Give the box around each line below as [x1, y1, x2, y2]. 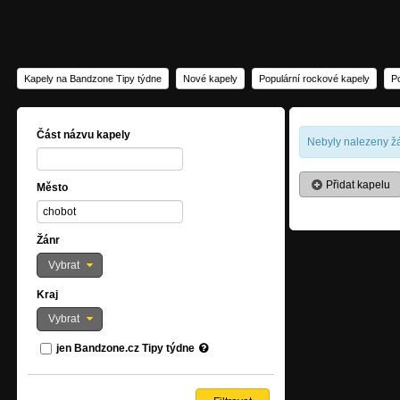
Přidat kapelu [323, 178, 390, 191]
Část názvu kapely [37, 129, 130, 141]
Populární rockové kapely [259, 73, 370, 84]
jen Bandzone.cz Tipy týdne [56, 342, 195, 355]
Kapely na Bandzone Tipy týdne [24, 73, 162, 84]
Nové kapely [183, 73, 237, 84]
